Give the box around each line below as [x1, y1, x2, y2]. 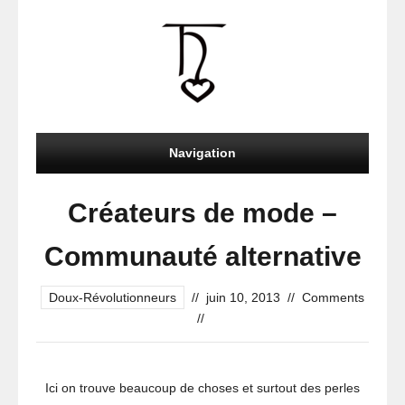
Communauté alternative [43, 241, 362, 271]
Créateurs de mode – [68, 198, 337, 228]
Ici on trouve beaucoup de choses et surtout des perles [45, 381, 360, 395]
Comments [302, 290, 364, 305]
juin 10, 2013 [206, 290, 280, 305]
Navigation [169, 146, 236, 160]
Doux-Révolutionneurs [49, 290, 176, 305]
